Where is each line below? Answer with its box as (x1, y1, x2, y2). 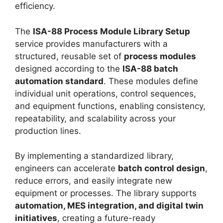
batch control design (118, 163, 205, 174)
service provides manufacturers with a (15, 38, 168, 49)
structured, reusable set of (15, 51, 124, 61)
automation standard (15, 76, 104, 86)
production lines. (15, 125, 81, 136)
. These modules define (104, 76, 198, 86)
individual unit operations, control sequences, (15, 88, 196, 99)
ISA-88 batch (122, 63, 178, 74)
